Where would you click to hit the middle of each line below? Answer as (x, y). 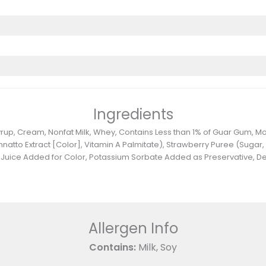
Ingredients (133, 115)
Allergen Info (133, 228)
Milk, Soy (156, 247)
